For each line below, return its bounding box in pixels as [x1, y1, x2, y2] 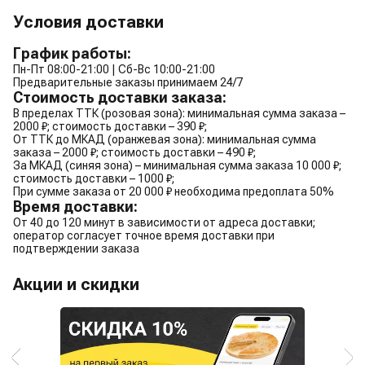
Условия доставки [13, 11, 164, 32]
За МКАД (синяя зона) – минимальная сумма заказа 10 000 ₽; [13, 158, 341, 172]
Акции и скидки [13, 274, 139, 294]
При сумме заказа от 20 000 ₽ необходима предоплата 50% [13, 184, 334, 198]
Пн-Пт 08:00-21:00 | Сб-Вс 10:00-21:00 [13, 62, 215, 76]
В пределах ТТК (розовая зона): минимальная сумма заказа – [13, 106, 345, 120]
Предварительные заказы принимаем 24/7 [13, 75, 243, 89]
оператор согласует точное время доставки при [13, 228, 275, 242]
